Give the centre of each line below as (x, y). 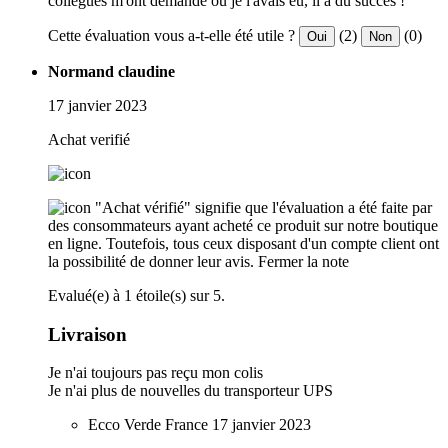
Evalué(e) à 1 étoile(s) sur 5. (136, 295)
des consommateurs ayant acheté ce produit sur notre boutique (243, 225)
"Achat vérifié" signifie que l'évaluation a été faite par (263, 207)
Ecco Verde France (150, 425)
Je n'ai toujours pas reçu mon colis (155, 373)
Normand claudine (111, 71)
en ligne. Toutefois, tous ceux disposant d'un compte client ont (243, 243)
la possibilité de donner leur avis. (151, 261)
